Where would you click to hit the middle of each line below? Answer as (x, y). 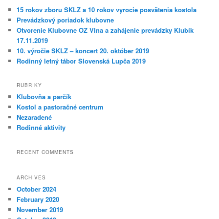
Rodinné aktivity (41, 128)
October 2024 (37, 189)
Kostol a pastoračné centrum (60, 107)
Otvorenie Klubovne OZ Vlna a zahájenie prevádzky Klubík (105, 30)
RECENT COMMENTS (45, 152)
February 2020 (38, 199)
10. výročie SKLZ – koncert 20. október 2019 (83, 50)
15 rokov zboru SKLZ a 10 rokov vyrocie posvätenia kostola (107, 9)
